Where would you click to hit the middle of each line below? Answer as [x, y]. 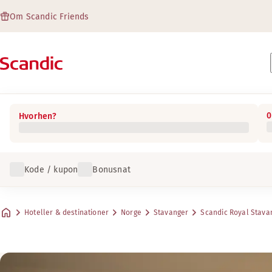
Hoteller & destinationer [67, 212]
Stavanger [171, 212]
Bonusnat [112, 169]
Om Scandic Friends [49, 17]
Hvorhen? [38, 116]
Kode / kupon [51, 169]
